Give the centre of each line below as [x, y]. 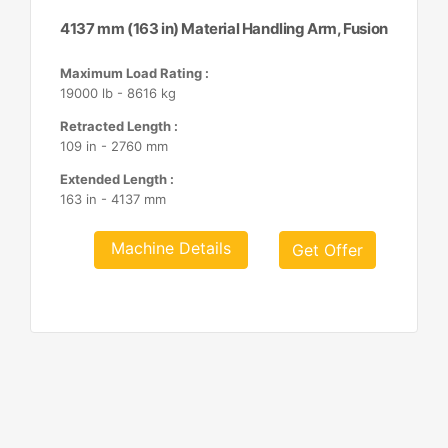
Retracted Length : [119, 126]
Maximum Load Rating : [135, 73]
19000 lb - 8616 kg [118, 93]
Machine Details [171, 248]
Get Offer [328, 250]
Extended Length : [117, 179]
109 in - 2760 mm [114, 146]
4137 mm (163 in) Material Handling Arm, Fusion [224, 28]
